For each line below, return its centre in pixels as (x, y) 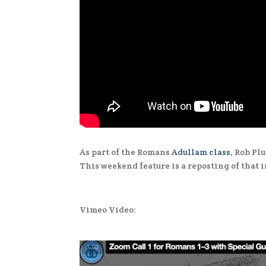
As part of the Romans (126, 152)
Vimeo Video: (108, 209)
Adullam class (201, 152)
